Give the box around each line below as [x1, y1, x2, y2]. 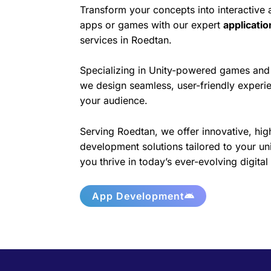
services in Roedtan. [80, 33, 172, 46]
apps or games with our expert [80, 18, 223, 31]
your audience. [80, 94, 148, 107]
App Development [92, 189, 184, 202]
